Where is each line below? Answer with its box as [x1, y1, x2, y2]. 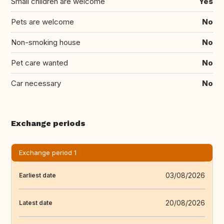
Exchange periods [11, 118, 85, 128]
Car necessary [11, 78, 61, 88]
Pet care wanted [11, 58, 68, 68]
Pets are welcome [11, 17, 74, 27]
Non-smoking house [11, 37, 80, 47]
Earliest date [19, 171, 56, 179]
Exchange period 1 [19, 148, 76, 157]
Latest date [19, 198, 52, 206]
